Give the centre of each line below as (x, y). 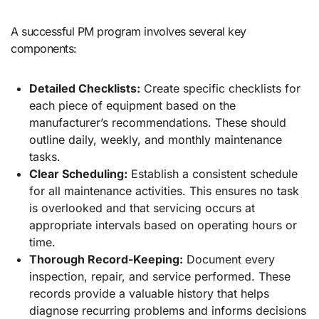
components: (44, 49)
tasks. (45, 157)
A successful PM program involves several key (129, 32)
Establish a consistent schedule (212, 174)
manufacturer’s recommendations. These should (157, 123)
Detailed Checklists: (84, 89)
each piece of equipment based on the (132, 106)
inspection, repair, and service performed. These (159, 277)
